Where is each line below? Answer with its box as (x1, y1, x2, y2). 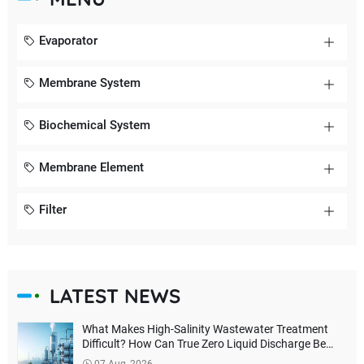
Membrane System (38, 75, 141, 90)
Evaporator (38, 32, 97, 48)
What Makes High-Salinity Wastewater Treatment (81, 322, 328, 336)
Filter (38, 201, 67, 217)
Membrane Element (38, 159, 144, 175)
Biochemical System (38, 117, 150, 132)
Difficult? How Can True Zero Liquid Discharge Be (81, 336, 326, 350)
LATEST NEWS (49, 283, 180, 308)
